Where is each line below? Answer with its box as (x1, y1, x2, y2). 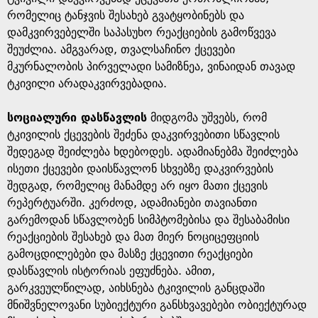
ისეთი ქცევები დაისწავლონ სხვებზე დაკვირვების (7, 162, 273, 175)
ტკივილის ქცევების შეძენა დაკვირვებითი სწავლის (7, 128, 280, 141)
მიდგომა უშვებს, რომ (147, 111, 267, 124)
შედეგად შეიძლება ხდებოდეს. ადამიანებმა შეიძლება (7, 145, 298, 158)
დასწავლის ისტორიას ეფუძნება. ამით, (7, 264, 215, 278)
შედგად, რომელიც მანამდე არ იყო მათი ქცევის (7, 179, 268, 192)
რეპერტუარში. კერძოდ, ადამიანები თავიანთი (7, 196, 257, 209)
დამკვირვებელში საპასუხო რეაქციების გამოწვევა (7, 26, 276, 39)
